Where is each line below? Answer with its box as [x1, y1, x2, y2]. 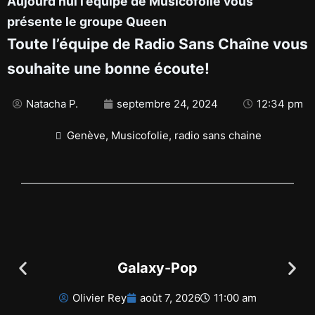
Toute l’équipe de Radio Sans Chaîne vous [7, 35, 308, 53]
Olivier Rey [72, 291, 127, 304]
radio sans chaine [174, 129, 262, 142]
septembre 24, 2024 [116, 97, 218, 110]
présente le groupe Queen [7, 14, 167, 29]
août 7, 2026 [139, 291, 200, 304]
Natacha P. [25, 97, 78, 110]
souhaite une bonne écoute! [7, 60, 210, 77]
